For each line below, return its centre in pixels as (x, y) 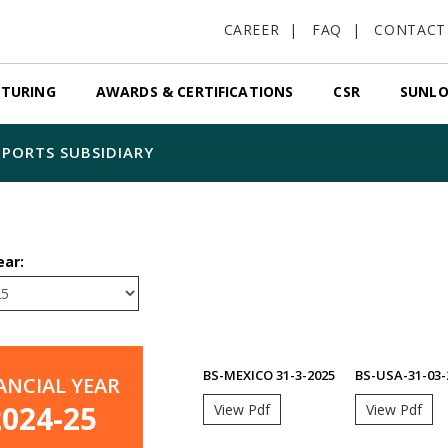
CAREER (251, 29)
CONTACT (410, 29)
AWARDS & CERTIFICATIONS (194, 91)
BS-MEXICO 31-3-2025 (268, 375)
